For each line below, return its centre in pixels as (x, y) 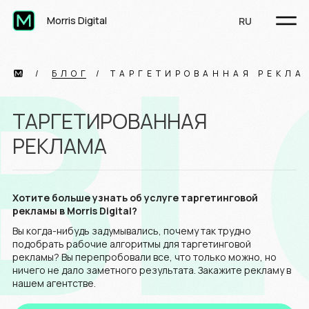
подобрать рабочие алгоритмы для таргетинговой (132, 244)
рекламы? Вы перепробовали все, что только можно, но (144, 257)
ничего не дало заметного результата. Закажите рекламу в (152, 270)
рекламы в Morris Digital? (75, 211)
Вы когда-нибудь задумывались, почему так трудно (132, 231)
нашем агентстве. (54, 283)
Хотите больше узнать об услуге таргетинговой (135, 198)
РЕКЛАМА (60, 146)
